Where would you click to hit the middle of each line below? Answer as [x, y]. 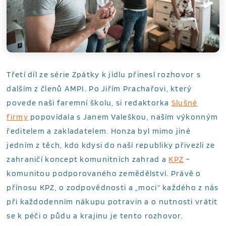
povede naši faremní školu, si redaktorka [89, 102]
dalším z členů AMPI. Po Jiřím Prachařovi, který [99, 88]
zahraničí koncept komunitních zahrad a [88, 159]
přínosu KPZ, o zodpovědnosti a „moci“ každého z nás [113, 187]
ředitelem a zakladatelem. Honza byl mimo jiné [99, 131]
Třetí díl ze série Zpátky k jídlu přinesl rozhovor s [104, 74]
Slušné [184, 102]
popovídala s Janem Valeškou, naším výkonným [123, 117]
